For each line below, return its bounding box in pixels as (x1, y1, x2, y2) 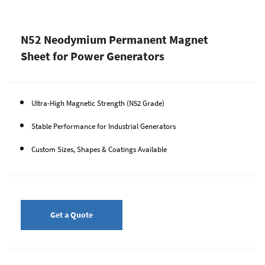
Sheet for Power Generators (21, 49, 164, 64)
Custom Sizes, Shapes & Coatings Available (31, 144, 167, 155)
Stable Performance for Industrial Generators (31, 121, 176, 132)
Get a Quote (50, 209, 93, 221)
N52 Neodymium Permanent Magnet (21, 32, 208, 47)
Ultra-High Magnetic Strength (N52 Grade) (31, 98, 164, 109)
